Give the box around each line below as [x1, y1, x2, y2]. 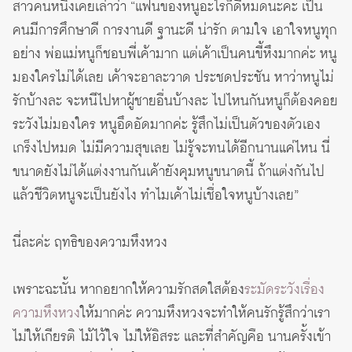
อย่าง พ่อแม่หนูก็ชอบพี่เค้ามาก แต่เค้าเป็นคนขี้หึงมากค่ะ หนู [13, 43, 337, 64]
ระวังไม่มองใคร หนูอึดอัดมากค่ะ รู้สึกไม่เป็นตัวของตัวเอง [13, 114, 321, 135]
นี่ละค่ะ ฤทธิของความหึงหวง [13, 232, 167, 253]
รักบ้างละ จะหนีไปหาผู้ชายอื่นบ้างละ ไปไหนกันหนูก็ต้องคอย [13, 90, 338, 112]
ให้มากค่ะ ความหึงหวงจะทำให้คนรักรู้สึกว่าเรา [80, 302, 330, 324]
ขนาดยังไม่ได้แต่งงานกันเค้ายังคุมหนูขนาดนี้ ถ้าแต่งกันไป [13, 161, 324, 182]
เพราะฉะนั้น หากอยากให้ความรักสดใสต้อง [13, 279, 244, 300]
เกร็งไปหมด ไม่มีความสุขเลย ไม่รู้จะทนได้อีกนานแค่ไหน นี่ [13, 137, 330, 159]
